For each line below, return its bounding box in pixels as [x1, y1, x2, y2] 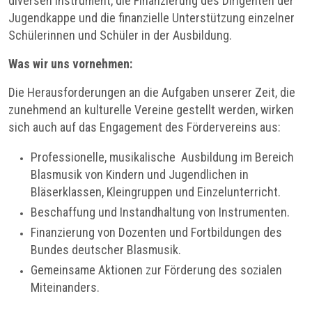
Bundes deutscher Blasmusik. [31, 242, 181, 258]
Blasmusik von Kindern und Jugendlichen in [31, 167, 249, 182]
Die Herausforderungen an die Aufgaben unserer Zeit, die [8, 85, 295, 100]
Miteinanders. [31, 280, 100, 295]
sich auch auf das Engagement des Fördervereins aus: [8, 120, 281, 135]
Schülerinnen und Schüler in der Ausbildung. [8, 28, 232, 43]
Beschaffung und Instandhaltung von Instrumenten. [31, 205, 290, 220]
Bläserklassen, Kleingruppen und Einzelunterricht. [31, 185, 281, 200]
